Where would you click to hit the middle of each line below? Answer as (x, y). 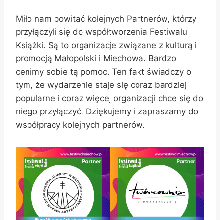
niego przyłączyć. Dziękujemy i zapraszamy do (107, 112)
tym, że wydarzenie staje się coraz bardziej (101, 85)
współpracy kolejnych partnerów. (80, 125)
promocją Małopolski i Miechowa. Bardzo (96, 59)
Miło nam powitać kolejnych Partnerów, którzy (106, 19)
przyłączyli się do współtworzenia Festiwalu (101, 32)
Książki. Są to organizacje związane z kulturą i (106, 45)
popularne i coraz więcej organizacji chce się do (110, 98)
